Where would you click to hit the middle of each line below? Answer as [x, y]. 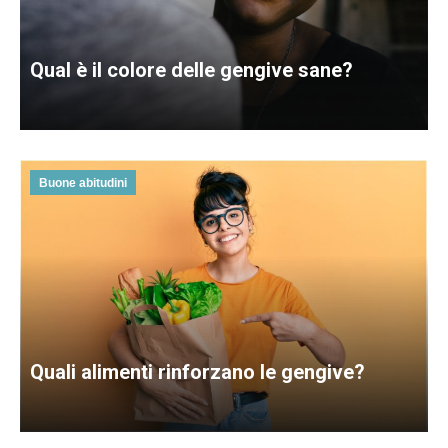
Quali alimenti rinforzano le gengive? [197, 371]
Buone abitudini [83, 182]
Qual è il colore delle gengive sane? [191, 69]
